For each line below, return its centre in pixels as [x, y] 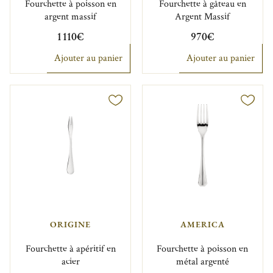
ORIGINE [71, 224]
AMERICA [202, 224]
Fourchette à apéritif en [70, 249]
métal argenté [202, 261]
